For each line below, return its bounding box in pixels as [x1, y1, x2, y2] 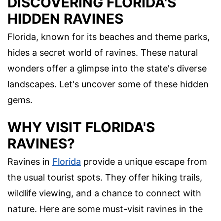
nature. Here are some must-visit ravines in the [7, 204, 203, 215]
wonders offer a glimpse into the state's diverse [7, 63, 207, 74]
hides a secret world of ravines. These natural [7, 47, 198, 58]
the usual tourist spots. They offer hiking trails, [7, 172, 202, 183]
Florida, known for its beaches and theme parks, [7, 32, 210, 42]
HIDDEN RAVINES [7, 10, 123, 28]
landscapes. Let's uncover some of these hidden [7, 79, 209, 90]
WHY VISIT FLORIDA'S [7, 119, 155, 136]
